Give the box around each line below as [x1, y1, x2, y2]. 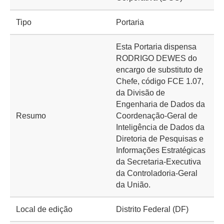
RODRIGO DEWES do [116, 54, 197, 62]
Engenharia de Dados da [116, 100, 205, 108]
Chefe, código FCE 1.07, [116, 77, 203, 85]
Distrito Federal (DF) [116, 205, 188, 213]
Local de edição [16, 205, 72, 213]
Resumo [16, 111, 46, 120]
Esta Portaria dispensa [116, 42, 196, 51]
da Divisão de [116, 88, 165, 97]
